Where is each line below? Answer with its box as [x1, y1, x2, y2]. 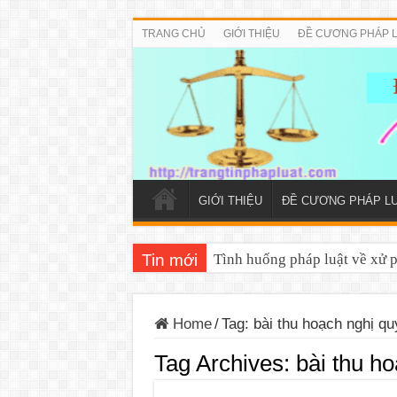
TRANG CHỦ [141, 27, 206, 40]
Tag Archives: [153, 349, 296, 377]
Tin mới [141, 250, 198, 269]
